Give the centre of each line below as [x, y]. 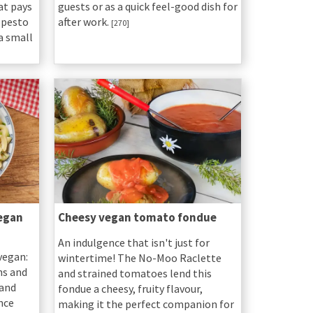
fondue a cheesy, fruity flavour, [130, 289]
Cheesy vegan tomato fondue [137, 218]
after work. [84, 22]
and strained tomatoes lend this [134, 274]
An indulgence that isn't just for [133, 243]
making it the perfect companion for [146, 304]
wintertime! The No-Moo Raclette [139, 258]
